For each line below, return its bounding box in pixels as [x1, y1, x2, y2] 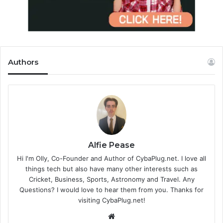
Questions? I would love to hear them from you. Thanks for [19, 185, 204, 194]
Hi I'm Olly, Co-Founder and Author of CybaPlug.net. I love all [17, 154, 206, 162]
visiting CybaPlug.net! [78, 196, 145, 204]
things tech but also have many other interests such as [25, 164, 198, 173]
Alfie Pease [88, 140, 135, 150]
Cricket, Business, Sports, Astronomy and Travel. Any [28, 175, 195, 183]
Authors [8, 57, 38, 67]
